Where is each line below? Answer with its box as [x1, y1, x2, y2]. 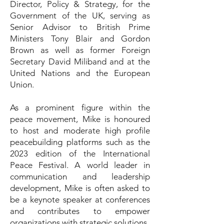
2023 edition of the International [10, 148, 150, 158]
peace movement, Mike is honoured [10, 114, 150, 124]
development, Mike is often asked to [10, 183, 150, 193]
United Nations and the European [10, 68, 150, 78]
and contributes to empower [10, 206, 150, 216]
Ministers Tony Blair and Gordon [10, 33, 150, 43]
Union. [10, 79, 34, 89]
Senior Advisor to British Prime [10, 22, 150, 32]
